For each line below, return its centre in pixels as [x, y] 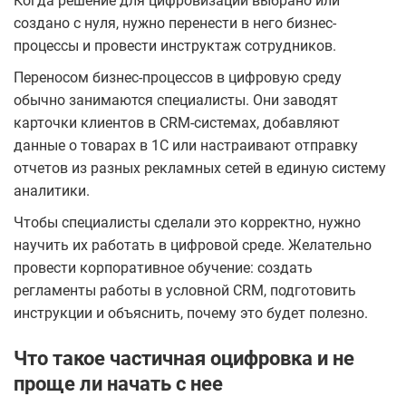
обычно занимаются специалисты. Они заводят [176, 101]
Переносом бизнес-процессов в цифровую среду [178, 78]
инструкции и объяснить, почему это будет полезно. [191, 314]
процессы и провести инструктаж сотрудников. [175, 46]
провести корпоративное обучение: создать [163, 268]
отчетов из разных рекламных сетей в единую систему [200, 169]
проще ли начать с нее [118, 384]
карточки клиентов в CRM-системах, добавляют [177, 123]
